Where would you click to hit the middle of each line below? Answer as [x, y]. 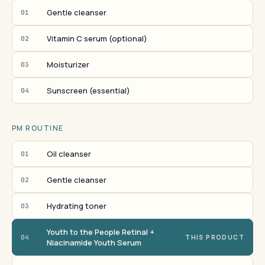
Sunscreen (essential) [88, 91]
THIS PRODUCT [215, 237]
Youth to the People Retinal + [101, 232]
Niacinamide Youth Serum [94, 243]
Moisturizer [68, 64]
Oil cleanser [69, 154]
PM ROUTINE [38, 128]
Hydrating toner [77, 206]
